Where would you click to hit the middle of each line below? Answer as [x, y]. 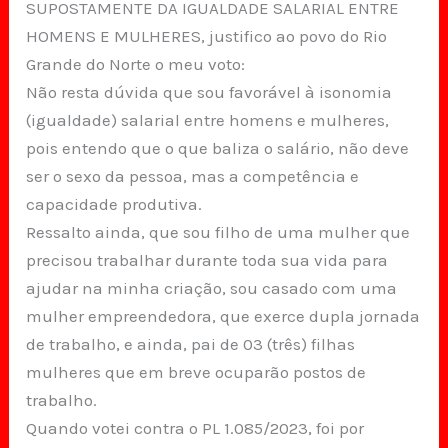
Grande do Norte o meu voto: [136, 64]
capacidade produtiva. [114, 204]
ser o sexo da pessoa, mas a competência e [193, 176]
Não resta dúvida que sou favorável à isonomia [209, 92]
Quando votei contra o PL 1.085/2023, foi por [195, 428]
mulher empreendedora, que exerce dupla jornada [223, 316]
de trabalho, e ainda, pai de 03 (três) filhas [191, 344]
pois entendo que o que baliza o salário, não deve [218, 148]
